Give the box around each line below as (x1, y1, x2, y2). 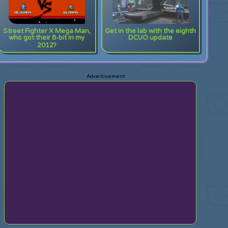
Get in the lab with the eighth (105, 27, 196, 35)
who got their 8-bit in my (9, 34, 85, 44)
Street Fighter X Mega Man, (3, 27, 91, 35)
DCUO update (128, 34, 173, 44)
